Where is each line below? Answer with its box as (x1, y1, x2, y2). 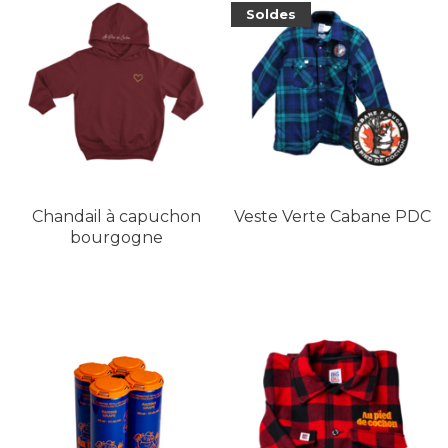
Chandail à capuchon (31, 207, 201, 226)
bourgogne (69, 228, 163, 247)
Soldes (246, 6, 296, 22)
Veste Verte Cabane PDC (233, 207, 431, 226)
